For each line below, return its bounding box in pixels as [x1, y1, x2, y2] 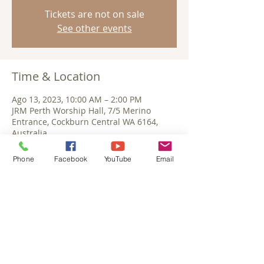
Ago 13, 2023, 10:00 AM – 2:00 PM [12, 94, 142, 105]
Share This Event [12, 190, 101, 206]
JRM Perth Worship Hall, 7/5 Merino [12, 105, 151, 116]
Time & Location [12, 68, 100, 84]
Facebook [54, 154, 88, 163]
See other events [57, 22, 132, 35]
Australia [12, 127, 47, 138]
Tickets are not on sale [44, 8, 144, 21]
